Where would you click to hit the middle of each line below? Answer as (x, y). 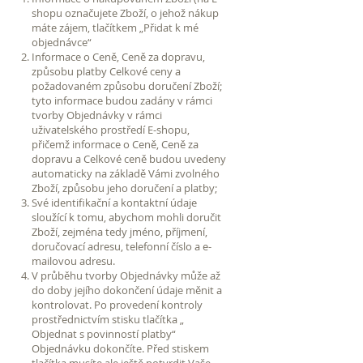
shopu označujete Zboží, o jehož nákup (125, 13)
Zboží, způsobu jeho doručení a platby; (124, 188)
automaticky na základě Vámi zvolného (126, 173)
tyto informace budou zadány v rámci (122, 100)
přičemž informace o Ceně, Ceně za (115, 144)
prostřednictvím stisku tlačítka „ (108, 319)
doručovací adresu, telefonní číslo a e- (122, 246)
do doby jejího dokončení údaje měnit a (127, 290)
